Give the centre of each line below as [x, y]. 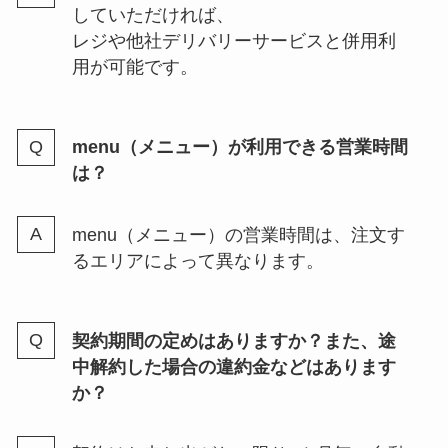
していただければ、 [152, 15]
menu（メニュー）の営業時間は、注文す [238, 234]
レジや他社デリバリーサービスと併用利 [233, 41]
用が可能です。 [134, 67]
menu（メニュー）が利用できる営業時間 [239, 147]
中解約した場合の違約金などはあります [233, 366]
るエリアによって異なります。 [197, 260]
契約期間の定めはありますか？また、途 [233, 340]
